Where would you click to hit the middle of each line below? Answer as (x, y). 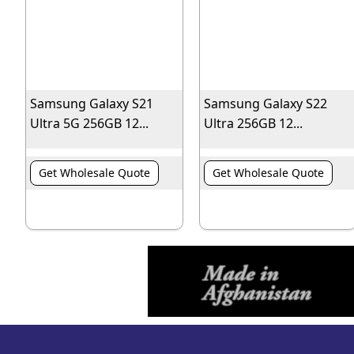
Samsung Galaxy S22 (265, 104)
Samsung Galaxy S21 (92, 104)
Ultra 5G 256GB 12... (89, 123)
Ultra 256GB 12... (253, 123)
